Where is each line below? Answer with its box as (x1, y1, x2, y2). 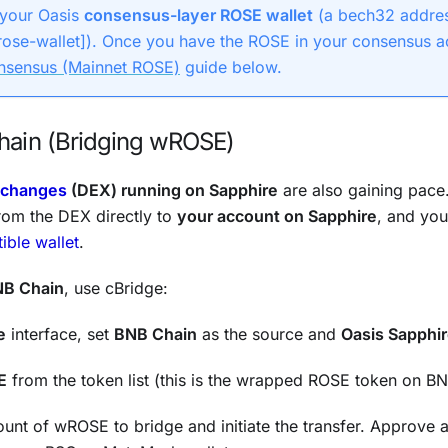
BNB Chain (114, 323, 197, 344)
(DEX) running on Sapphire (67, 179, 278, 200)
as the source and (197, 323, 341, 344)
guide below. (180, 56, 282, 77)
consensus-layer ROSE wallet (84, 4, 313, 25)
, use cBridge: (64, 277, 168, 298)
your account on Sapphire (177, 205, 377, 226)
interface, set (6, 323, 114, 344)
